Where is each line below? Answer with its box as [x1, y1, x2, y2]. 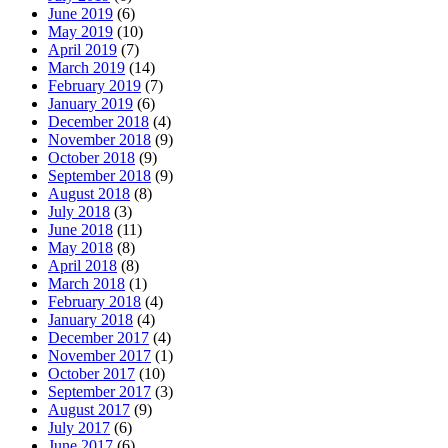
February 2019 [48, 76, 141, 94]
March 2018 [48, 274, 125, 292]
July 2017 [48, 418, 110, 436]
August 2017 [48, 400, 130, 418]
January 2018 [48, 310, 133, 328]
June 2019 [48, 4, 113, 22]
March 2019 [48, 58, 125, 76]
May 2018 [48, 238, 113, 256]
